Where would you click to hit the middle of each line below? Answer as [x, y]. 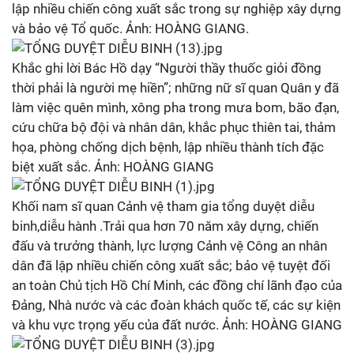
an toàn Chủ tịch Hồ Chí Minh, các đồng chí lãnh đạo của [177, 285]
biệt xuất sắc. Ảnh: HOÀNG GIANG [113, 167]
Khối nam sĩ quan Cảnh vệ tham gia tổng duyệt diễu [163, 206]
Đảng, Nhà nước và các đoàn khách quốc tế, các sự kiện [176, 305]
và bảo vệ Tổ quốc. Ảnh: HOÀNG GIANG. [130, 28]
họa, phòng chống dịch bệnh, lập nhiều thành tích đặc [168, 147]
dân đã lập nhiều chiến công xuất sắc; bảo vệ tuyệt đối [171, 265]
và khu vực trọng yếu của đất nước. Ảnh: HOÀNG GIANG [177, 325]
